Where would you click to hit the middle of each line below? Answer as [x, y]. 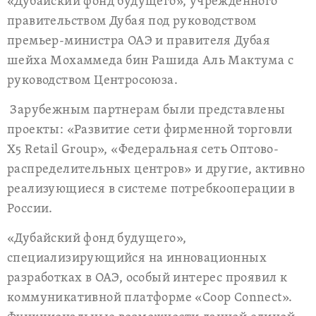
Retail [42, 150]
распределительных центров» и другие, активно [156, 170]
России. [30, 209]
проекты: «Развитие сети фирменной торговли [150, 130]
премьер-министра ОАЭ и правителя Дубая [139, 41]
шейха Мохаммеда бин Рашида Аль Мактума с [150, 61]
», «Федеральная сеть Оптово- [188, 150]
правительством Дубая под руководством [134, 22]
